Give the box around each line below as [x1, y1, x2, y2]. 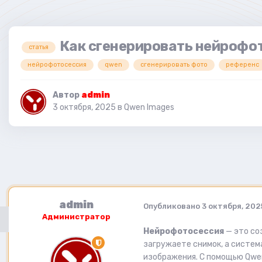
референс [226, 61, 259, 69]
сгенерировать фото [140, 61, 208, 69]
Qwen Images [124, 102, 174, 113]
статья [29, 43, 49, 51]
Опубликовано [143, 201, 202, 211]
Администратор [42, 212, 111, 222]
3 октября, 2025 [53, 102, 116, 113]
